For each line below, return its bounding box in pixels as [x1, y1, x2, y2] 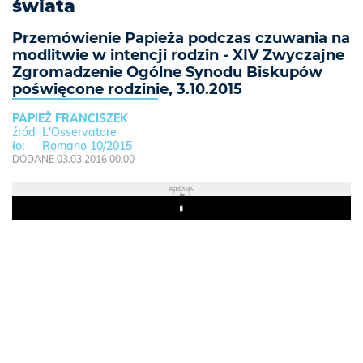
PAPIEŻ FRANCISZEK [12, 111, 128, 126]
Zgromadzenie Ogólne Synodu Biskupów [12, 63, 322, 82]
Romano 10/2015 [41, 139, 132, 154]
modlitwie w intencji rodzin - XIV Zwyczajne [12, 46, 344, 65]
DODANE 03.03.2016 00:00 [12, 153, 135, 166]
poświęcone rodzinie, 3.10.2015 [12, 80, 242, 99]
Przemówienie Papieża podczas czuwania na [12, 29, 350, 48]
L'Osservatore [41, 125, 117, 140]
